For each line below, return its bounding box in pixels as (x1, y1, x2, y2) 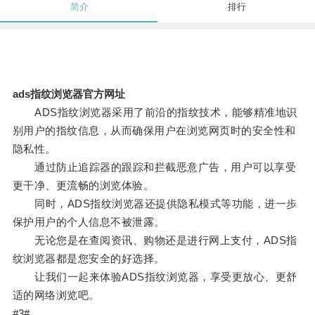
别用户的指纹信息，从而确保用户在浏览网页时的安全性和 (12, 124, 296, 137)
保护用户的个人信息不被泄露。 (12, 216, 165, 229)
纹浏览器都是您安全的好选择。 (12, 252, 165, 265)
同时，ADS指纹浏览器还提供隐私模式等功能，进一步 (12, 198, 297, 210)
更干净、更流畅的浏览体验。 (12, 179, 155, 192)
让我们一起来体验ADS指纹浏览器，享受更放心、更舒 (12, 271, 297, 283)
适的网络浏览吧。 (12, 289, 100, 302)
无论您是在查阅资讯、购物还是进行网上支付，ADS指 (12, 234, 297, 247)
